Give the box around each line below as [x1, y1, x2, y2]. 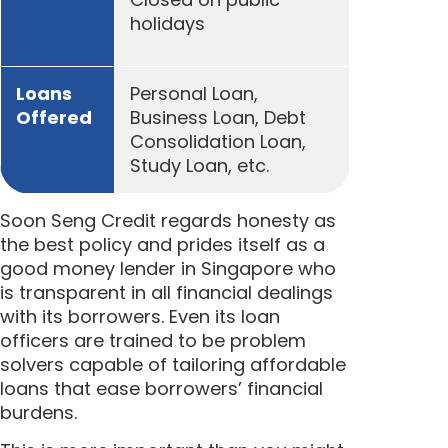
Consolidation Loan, [130, 128, 306, 154]
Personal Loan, [130, 80, 258, 106]
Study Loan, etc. [130, 152, 269, 178]
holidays [130, 11, 205, 37]
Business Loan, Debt [130, 104, 306, 130]
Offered [16, 104, 92, 130]
